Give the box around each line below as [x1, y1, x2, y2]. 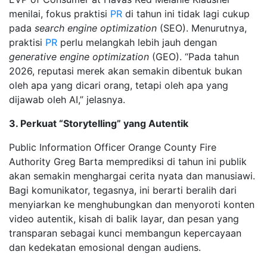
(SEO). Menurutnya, [160, 21, 247, 34]
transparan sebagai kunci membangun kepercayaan [9, 226, 241, 239]
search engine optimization [35, 21, 160, 34]
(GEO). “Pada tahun [152, 50, 239, 63]
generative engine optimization [9, 50, 152, 63]
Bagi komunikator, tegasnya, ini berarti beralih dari [9, 184, 237, 196]
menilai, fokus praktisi [9, 7, 110, 20]
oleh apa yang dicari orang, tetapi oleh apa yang [9, 79, 228, 91]
